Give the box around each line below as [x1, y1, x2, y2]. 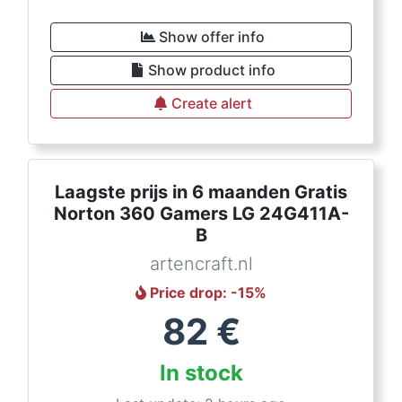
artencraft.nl [149, 253, 253, 275]
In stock [159, 360, 243, 386]
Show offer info [159, 28, 265, 46]
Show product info [148, 61, 275, 79]
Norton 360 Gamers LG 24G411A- [53, 203, 349, 224]
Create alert [171, 94, 252, 112]
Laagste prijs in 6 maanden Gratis [55, 181, 347, 203]
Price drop [150, 284, 223, 301]
